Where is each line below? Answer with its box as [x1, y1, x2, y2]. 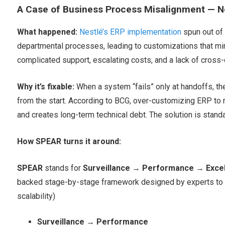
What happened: [17, 27, 77, 37]
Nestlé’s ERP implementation [79, 27, 181, 37]
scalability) [17, 191, 55, 201]
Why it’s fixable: [17, 82, 74, 92]
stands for [44, 163, 83, 173]
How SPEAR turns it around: [17, 137, 121, 147]
